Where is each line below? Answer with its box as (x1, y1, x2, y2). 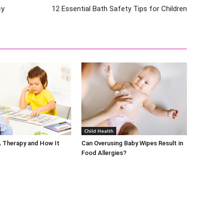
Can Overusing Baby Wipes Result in (81, 139, 183, 147)
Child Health (84, 127, 113, 135)
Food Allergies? (81, 149, 126, 157)
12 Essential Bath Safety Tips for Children (52, 4, 187, 14)
